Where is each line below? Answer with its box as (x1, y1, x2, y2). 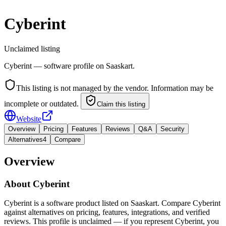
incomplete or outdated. (4, 99, 79, 108)
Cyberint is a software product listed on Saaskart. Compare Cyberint (4, 199, 220, 208)
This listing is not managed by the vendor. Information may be (16, 83, 213, 92)
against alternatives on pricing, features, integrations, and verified (4, 208, 210, 217)
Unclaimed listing (4, 44, 60, 53)
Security (160, 125, 185, 133)
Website (16, 114, 41, 123)
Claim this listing (97, 100, 145, 108)
